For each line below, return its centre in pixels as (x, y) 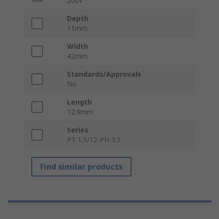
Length (79, 102)
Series (78, 130)
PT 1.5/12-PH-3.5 (94, 140)
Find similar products (81, 167)
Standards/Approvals (104, 74)
